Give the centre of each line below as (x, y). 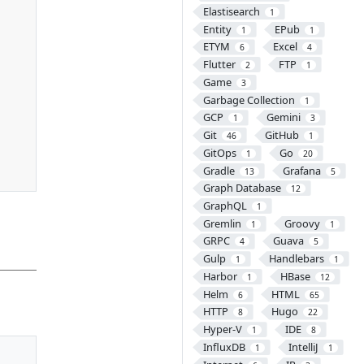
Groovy (302, 223)
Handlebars (296, 259)
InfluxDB (224, 347)
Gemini (283, 117)
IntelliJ (303, 347)
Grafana (301, 170)
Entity (217, 29)
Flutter (219, 65)
